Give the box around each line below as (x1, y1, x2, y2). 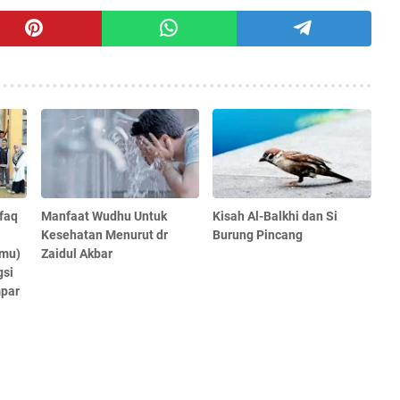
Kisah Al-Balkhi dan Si (212, 209, 338, 224)
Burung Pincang (212, 228, 304, 243)
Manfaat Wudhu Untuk (40, 209, 167, 224)
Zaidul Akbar (40, 246, 112, 262)
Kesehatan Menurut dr (40, 228, 168, 243)
